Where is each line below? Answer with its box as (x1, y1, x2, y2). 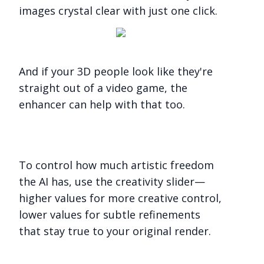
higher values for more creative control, (19, 191, 222, 205)
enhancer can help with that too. (19, 97, 185, 111)
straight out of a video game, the (19, 81, 187, 95)
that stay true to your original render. (19, 224, 211, 238)
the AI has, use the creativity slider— (19, 174, 205, 189)
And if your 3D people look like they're (19, 64, 213, 78)
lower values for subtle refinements (19, 207, 200, 222)
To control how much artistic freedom (19, 158, 214, 172)
